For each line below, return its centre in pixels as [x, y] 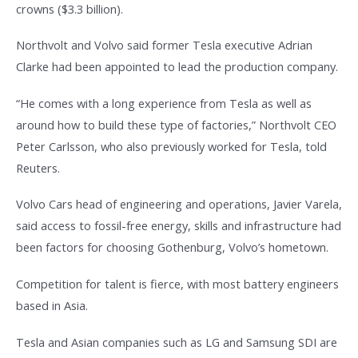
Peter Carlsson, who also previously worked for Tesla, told [171, 146]
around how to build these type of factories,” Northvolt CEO [176, 124]
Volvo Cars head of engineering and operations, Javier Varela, [179, 204]
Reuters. [38, 167]
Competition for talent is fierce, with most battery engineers [177, 284]
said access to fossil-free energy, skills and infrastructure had [179, 226]
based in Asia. [52, 306]
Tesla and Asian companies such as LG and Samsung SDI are [177, 342]
